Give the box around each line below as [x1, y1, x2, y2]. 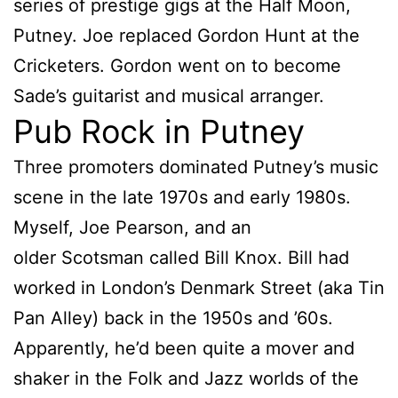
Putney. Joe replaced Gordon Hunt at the [13, 24, 360, 46]
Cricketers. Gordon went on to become [13, 54, 341, 76]
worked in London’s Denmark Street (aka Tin [13, 276, 385, 298]
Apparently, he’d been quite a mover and [13, 337, 354, 359]
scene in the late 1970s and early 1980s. [13, 186, 351, 208]
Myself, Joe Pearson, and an [13, 216, 251, 238]
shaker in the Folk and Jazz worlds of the [13, 367, 359, 389]
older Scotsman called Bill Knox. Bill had [13, 246, 349, 268]
